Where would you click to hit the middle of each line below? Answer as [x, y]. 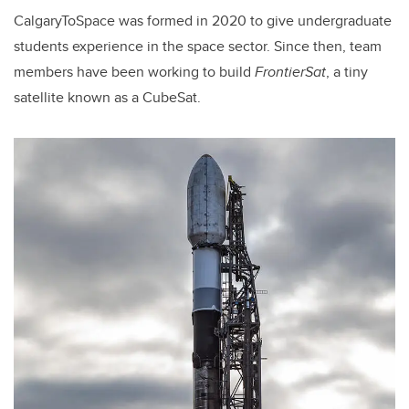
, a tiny [347, 72]
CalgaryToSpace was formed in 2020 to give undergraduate [203, 21]
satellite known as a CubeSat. [107, 98]
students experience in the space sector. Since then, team [198, 47]
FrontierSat [290, 72]
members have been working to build [134, 72]
